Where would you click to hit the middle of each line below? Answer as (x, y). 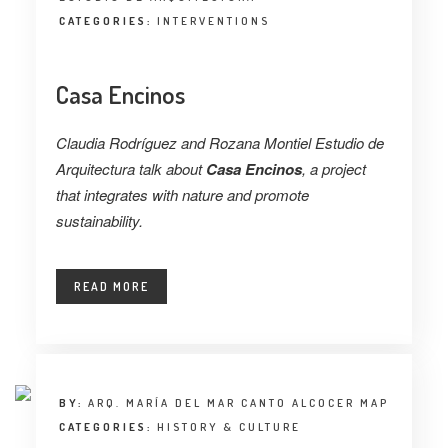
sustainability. (99, 220)
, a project (333, 168)
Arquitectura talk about (130, 168)
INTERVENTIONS (213, 20)
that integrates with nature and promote (182, 194)
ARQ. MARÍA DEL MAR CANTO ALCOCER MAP (238, 402)
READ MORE (111, 286)
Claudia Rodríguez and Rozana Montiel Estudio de (219, 142)
